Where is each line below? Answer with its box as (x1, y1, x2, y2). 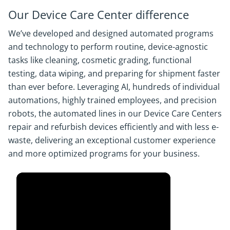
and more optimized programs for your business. (8, 148, 204, 159)
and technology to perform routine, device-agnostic (8, 41, 208, 52)
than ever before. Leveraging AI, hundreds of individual (8, 81, 220, 92)
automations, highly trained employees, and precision (8, 94, 217, 106)
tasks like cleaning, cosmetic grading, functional (8, 54, 191, 66)
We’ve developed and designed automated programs (8, 28, 214, 39)
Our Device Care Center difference (8, 7, 189, 22)
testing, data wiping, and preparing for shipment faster (8, 68, 220, 79)
